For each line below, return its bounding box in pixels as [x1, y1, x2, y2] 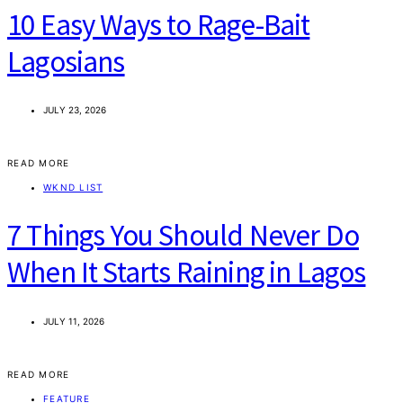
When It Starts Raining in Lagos [7, 254, 366, 291]
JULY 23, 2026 [43, 104, 106, 116]
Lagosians [7, 42, 125, 80]
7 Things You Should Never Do [7, 217, 359, 255]
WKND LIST [43, 182, 103, 193]
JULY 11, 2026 [43, 315, 104, 327]
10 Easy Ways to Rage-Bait [7, 5, 310, 43]
